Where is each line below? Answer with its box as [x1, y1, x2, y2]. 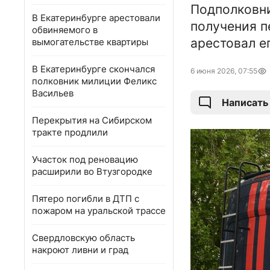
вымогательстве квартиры [32, 36, 148, 48]
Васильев [32, 87, 74, 99]
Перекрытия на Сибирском [32, 115, 152, 126]
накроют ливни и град [32, 244, 128, 256]
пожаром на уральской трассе [32, 205, 166, 216]
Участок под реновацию [32, 154, 138, 165]
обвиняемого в [32, 24, 98, 36]
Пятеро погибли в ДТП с [32, 193, 139, 204]
